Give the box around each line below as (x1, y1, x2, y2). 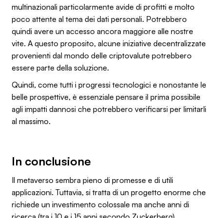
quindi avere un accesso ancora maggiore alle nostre (12, 26, 193, 36)
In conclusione (12, 153, 91, 168)
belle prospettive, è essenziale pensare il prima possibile (12, 91, 200, 102)
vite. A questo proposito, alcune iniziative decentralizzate (12, 38, 206, 48)
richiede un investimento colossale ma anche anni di (12, 199, 189, 209)
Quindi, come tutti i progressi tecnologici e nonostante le (12, 79, 206, 90)
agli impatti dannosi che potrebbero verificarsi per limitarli (12, 104, 206, 114)
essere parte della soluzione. (12, 62, 109, 73)
